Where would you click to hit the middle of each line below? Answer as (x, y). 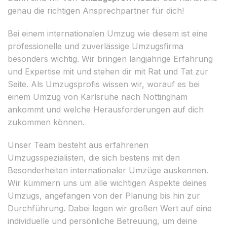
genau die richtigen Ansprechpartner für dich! (96, 10)
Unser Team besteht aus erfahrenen (78, 145)
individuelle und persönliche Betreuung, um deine (102, 221)
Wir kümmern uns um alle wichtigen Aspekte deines (107, 183)
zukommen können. (46, 122)
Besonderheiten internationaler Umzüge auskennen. (108, 170)
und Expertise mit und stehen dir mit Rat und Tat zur (108, 71)
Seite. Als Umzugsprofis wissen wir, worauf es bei (104, 84)
